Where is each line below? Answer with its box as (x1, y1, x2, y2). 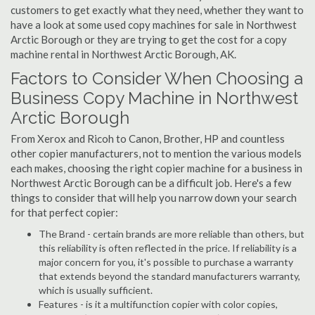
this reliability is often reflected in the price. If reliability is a (39, 242, 297, 254)
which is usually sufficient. (39, 284, 153, 296)
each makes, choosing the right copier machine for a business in (11, 162, 302, 174)
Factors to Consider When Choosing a (11, 68, 303, 89)
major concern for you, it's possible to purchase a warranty (39, 256, 293, 268)
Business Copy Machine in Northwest (11, 88, 298, 108)
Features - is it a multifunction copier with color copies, (39, 298, 278, 310)
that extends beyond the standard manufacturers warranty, (39, 270, 300, 282)
